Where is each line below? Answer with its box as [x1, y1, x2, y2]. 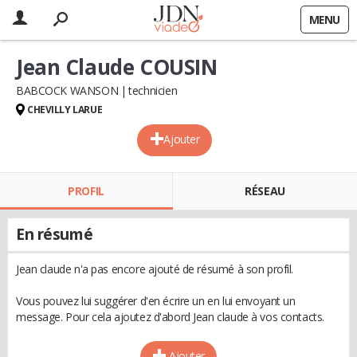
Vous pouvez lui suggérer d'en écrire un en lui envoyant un [16, 293, 296, 308]
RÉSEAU [245, 183, 285, 198]
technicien [128, 83, 178, 98]
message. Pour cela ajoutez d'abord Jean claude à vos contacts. [16, 309, 324, 324]
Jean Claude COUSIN [16, 53, 218, 81]
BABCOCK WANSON [16, 83, 119, 98]
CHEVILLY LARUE [27, 103, 103, 116]
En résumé [16, 224, 93, 245]
